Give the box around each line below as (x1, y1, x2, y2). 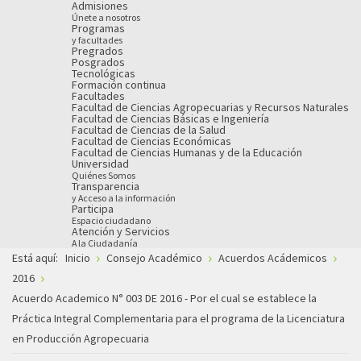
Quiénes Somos (72, 168, 135, 181)
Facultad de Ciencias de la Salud (72, 122, 226, 137)
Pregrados (72, 43, 123, 58)
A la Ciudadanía (72, 236, 138, 249)
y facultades (72, 33, 122, 46)
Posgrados (72, 54, 125, 69)
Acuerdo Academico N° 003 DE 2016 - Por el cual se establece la (12, 291, 317, 305)
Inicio (65, 251, 90, 265)
